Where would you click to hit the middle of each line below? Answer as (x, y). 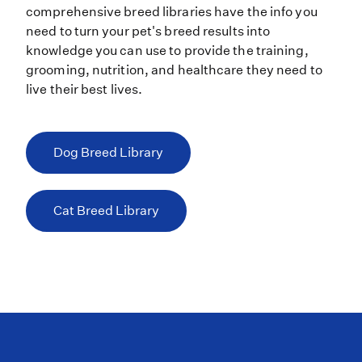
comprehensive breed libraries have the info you (172, 11)
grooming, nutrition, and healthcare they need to (174, 69)
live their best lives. (84, 89)
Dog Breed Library (108, 152)
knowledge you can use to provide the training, (167, 50)
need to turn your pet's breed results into (148, 31)
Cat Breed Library (106, 210)
